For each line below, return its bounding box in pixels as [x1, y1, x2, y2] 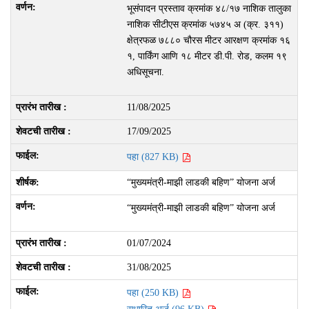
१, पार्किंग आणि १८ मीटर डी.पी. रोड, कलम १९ [126, 51, 287, 61]
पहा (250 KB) [126, 288, 181, 298]
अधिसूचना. [126, 67, 164, 77]
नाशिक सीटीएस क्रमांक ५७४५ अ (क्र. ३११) [126, 19, 283, 30]
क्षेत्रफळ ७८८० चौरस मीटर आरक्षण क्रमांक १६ [126, 35, 290, 46]
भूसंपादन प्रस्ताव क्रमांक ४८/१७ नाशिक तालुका [126, 3, 291, 14]
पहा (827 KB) [126, 152, 181, 162]
